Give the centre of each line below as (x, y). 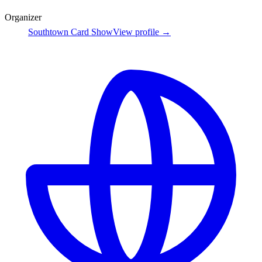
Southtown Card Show (70, 32)
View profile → (142, 32)
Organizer (23, 18)
